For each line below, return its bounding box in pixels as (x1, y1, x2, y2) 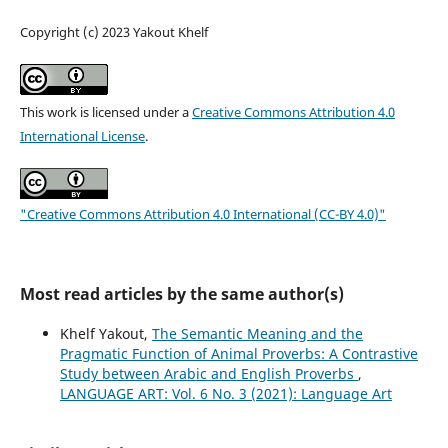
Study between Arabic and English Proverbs (59, 364, 358, 384)
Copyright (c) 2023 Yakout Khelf (19, 23, 208, 42)
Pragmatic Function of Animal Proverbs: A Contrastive (59, 344, 418, 364)
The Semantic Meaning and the (151, 324, 363, 344)
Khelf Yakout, (59, 324, 152, 344)
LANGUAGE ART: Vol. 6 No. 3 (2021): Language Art (59, 384, 392, 404)
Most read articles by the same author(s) (19, 283, 344, 306)
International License (19, 127, 145, 146)
